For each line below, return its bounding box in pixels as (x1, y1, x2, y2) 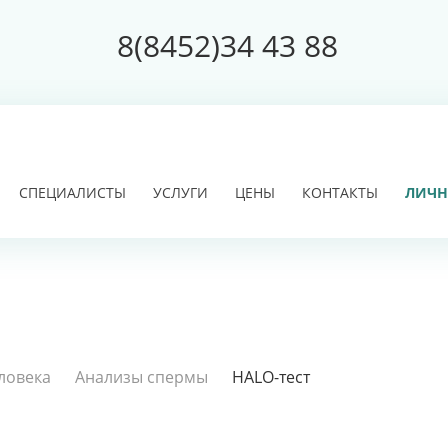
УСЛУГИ (153, 183, 208, 202)
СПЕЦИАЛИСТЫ (19, 183, 126, 202)
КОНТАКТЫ (302, 183, 378, 202)
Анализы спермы (75, 366, 208, 388)
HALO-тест (232, 366, 310, 388)
